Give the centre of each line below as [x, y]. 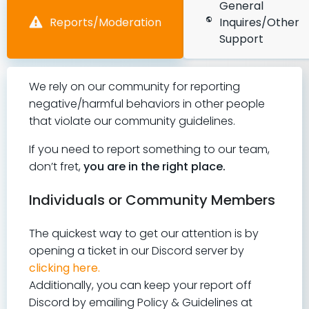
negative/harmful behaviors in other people [147, 104]
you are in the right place [153, 167]
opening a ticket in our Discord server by [138, 251]
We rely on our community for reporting [134, 87]
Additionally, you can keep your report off [140, 285]
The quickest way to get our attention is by [144, 233]
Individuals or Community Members [152, 200]
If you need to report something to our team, [149, 149]
